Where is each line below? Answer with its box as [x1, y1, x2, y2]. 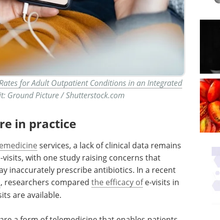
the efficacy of [91, 177, 143, 188]
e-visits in [143, 177, 179, 188]
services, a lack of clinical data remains [37, 140, 181, 151]
